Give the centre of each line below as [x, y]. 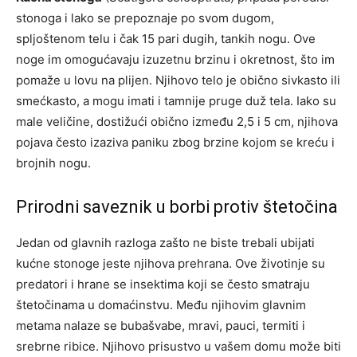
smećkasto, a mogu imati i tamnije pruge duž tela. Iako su [176, 101]
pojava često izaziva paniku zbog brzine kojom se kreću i [175, 143]
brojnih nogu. [53, 163]
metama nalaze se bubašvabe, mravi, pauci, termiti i [161, 326]
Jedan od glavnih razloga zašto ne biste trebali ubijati [165, 243]
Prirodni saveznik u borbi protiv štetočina [177, 207]
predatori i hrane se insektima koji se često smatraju [163, 284]
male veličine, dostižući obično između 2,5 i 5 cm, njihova [177, 122]
